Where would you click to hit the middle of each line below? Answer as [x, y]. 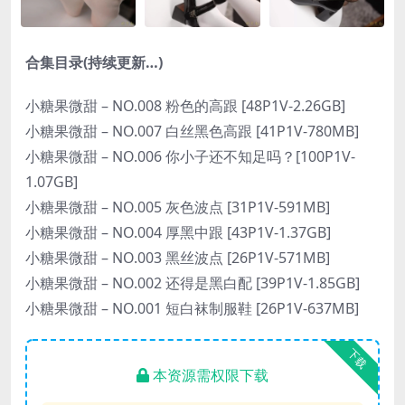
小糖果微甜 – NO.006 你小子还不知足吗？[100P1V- [190, 156]
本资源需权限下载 [211, 375]
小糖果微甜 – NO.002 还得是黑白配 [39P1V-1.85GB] [193, 283]
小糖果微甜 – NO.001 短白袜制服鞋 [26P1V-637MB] [192, 308]
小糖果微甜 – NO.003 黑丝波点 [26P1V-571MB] [178, 257]
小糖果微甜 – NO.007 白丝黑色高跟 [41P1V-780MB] [192, 131]
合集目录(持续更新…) [94, 62]
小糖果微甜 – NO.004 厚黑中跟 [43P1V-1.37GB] [178, 232]
